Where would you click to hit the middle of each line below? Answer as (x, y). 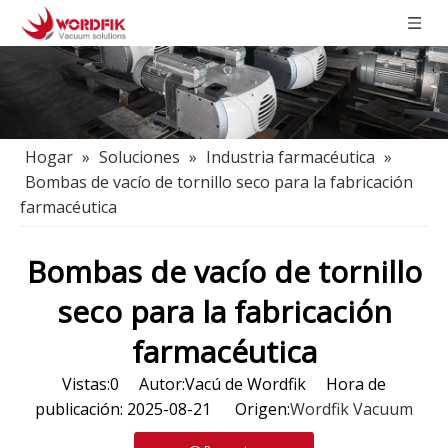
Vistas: (86, 384)
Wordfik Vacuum (351, 409)
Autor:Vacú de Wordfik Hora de (252, 384)
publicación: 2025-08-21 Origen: (162, 409)
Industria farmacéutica (290, 157)
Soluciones (139, 157)
